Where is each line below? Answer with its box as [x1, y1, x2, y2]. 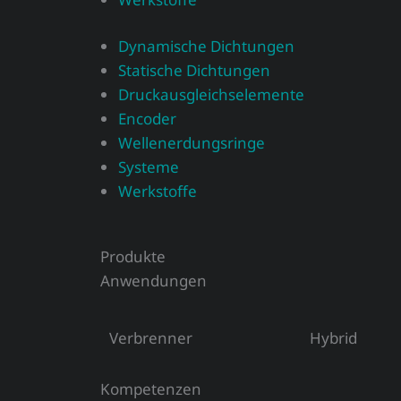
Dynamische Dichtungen [118, 36, 294, 56]
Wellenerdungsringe [118, 132, 265, 153]
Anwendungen [100, 269, 207, 291]
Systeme [118, 157, 179, 177]
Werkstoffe [118, 181, 197, 201]
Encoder [118, 108, 176, 129]
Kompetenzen [100, 378, 201, 399]
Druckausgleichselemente [118, 84, 304, 105]
